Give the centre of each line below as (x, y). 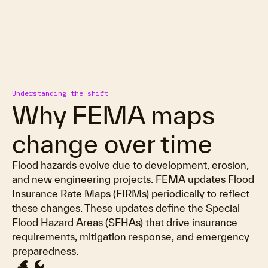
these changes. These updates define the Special (126, 208)
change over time (112, 144)
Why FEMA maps (113, 115)
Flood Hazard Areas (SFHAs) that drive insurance (125, 222)
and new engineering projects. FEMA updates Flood (133, 179)
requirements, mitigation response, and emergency (131, 237)
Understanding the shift (60, 93)
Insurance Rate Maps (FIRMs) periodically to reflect (131, 194)
